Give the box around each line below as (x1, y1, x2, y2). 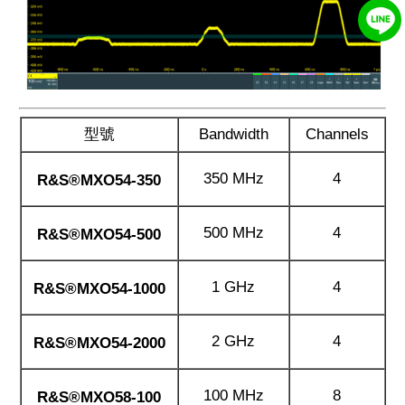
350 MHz (202, 169, 264, 187)
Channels (305, 125, 369, 143)
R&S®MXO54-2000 (33, 334, 165, 352)
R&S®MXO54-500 (37, 225, 161, 243)
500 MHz (202, 223, 264, 241)
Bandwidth (198, 125, 268, 143)
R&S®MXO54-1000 (33, 279, 165, 297)
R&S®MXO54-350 (37, 171, 161, 189)
